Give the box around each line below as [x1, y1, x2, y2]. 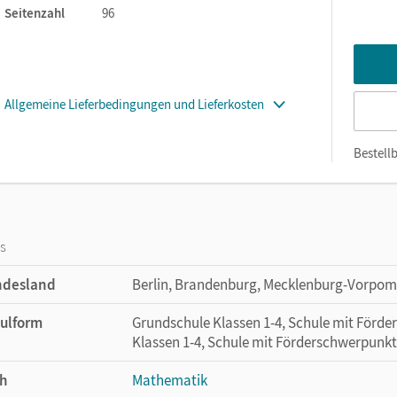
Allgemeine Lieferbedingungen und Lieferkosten [4, 95, 264, 113]
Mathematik [132, 370, 207, 390]
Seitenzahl [4, 4, 65, 21]
